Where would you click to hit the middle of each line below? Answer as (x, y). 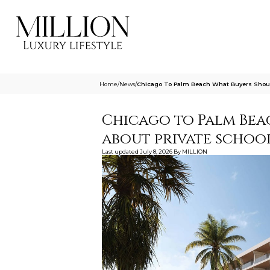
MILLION (194, 151)
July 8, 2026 (156, 151)
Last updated (120, 151)
